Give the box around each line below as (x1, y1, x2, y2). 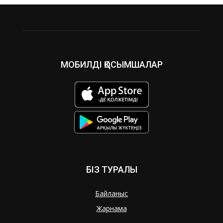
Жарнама (96, 203, 127, 213)
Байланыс (95, 188, 128, 198)
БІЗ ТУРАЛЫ (86, 164, 137, 175)
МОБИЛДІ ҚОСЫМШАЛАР (60, 59, 163, 70)
